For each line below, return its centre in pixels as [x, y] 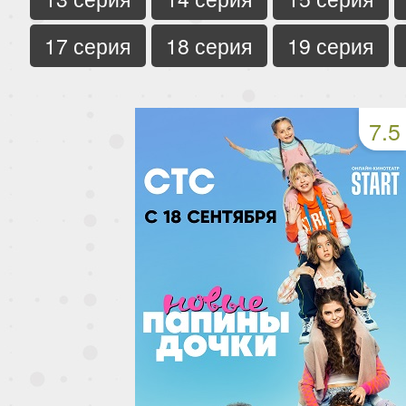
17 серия [88, 45]
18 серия [209, 45]
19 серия [331, 45]
